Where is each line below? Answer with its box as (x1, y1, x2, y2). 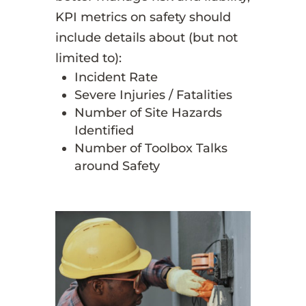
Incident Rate (74, 69, 158, 85)
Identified (74, 122, 134, 138)
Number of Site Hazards (74, 105, 222, 120)
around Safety (74, 158, 160, 173)
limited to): (55, 50, 122, 66)
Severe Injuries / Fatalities (74, 87, 232, 102)
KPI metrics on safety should (55, 9, 231, 25)
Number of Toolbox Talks (74, 140, 227, 156)
